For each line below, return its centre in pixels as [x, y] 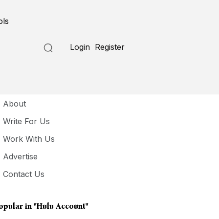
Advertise [21, 156]
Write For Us [27, 121]
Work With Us [29, 139]
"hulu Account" [61, 206]
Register [110, 47]
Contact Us [24, 174]
